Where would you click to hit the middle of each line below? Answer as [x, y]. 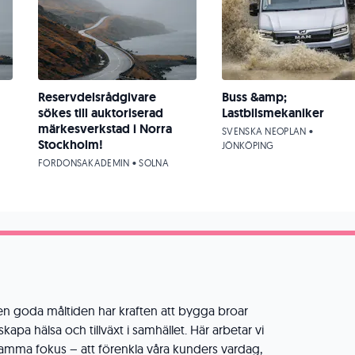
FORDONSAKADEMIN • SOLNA [103, 163]
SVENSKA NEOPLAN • [268, 131]
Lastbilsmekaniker [273, 113]
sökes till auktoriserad [101, 113]
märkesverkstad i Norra [105, 129]
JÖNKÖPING [248, 145]
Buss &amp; [254, 97]
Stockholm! [71, 145]
